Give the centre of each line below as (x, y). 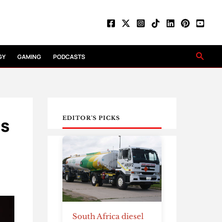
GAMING (29, 57)
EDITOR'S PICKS (91, 118)
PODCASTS (69, 57)
